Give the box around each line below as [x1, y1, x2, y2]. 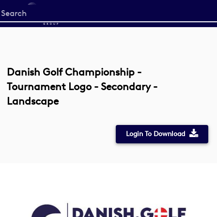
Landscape [7, 95, 59, 107]
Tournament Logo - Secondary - [7, 80, 157, 93]
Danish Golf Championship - [7, 66, 141, 78]
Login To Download [125, 130, 185, 138]
